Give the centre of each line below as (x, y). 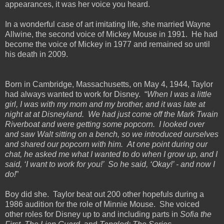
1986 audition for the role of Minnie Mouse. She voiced (102, 204)
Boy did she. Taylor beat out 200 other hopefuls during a (104, 194)
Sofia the (196, 214)
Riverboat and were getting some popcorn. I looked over (105, 124)
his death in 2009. (36, 54)
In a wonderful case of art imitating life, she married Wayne (108, 24)
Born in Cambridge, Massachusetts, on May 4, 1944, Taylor (109, 84)
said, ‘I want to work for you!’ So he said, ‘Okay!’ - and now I (110, 164)
